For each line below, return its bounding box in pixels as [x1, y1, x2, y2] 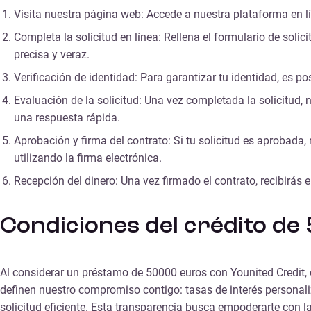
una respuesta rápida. [14, 111, 120, 125]
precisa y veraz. [14, 48, 90, 62]
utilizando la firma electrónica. [14, 151, 162, 165]
